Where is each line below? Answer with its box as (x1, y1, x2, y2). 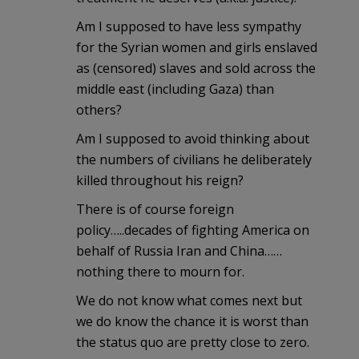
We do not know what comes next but (76, 291, 302, 309)
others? (76, 100, 122, 119)
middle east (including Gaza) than (76, 79, 274, 98)
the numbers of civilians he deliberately (76, 150, 312, 168)
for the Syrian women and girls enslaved (76, 38, 317, 56)
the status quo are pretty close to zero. (76, 333, 309, 351)
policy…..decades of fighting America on (76, 220, 309, 239)
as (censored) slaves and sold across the (76, 58, 316, 77)
